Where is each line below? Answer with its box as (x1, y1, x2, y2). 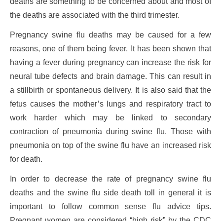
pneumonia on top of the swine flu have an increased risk (9, 141, 212, 150)
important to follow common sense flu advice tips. (9, 202, 212, 211)
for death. (9, 155, 42, 164)
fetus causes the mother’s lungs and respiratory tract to (9, 100, 212, 109)
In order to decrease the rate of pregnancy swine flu (9, 175, 212, 184)
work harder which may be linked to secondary (9, 113, 212, 122)
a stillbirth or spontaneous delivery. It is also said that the (9, 86, 212, 95)
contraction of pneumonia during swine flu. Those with (9, 127, 212, 136)
